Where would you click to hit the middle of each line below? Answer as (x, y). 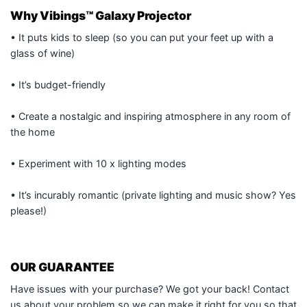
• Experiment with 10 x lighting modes (100, 163)
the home (33, 132)
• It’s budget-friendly (59, 84)
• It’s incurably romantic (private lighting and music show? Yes (153, 195)
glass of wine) (44, 53)
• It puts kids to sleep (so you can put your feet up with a (142, 37)
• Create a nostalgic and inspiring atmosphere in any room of (150, 116)
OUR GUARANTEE (62, 267)
